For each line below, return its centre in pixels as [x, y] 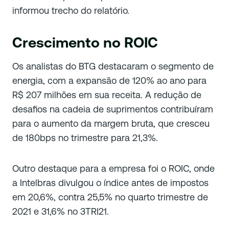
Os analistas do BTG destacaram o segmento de [113, 66]
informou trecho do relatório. [71, 11]
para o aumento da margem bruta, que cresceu [111, 124]
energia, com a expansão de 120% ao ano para [109, 81]
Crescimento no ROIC [85, 43]
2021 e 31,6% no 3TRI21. [61, 212]
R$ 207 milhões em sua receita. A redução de [107, 95]
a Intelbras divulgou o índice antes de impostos [110, 183]
